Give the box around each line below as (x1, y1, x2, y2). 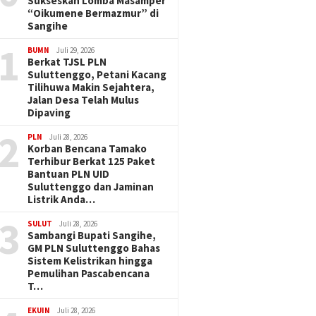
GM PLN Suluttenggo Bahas (28, 241, 161, 255)
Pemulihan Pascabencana (28, 267, 150, 280)
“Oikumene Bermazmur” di (28, 6, 159, 20)
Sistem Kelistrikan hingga (28, 254, 153, 267)
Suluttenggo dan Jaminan (28, 180, 154, 193)
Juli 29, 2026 (56, 45, 95, 55)
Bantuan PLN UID (28, 167, 110, 181)
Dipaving (28, 106, 71, 119)
